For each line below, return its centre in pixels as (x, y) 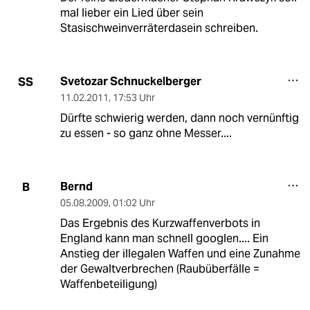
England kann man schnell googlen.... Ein (164, 239)
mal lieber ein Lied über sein (131, 13)
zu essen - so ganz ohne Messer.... (146, 134)
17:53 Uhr (134, 98)
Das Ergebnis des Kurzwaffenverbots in (160, 224)
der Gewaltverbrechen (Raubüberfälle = (159, 269)
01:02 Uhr (134, 203)
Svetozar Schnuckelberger (130, 82)
